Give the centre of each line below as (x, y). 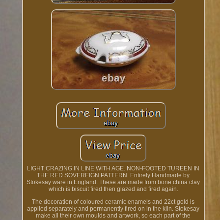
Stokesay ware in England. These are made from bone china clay (113, 182)
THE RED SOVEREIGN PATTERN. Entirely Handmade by (113, 176)
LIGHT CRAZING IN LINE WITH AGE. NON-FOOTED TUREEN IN (113, 169)
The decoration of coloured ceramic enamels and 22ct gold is (113, 202)
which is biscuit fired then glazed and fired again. (113, 189)
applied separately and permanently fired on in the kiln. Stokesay (113, 209)
